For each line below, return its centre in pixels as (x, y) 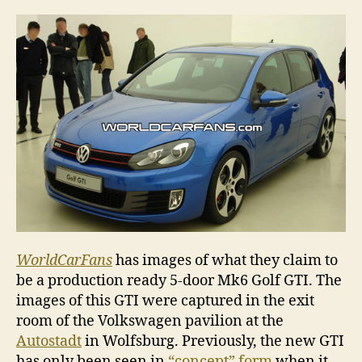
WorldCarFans (64, 260)
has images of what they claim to (225, 260)
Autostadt (49, 341)
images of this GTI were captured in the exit (165, 301)
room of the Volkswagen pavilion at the (150, 321)
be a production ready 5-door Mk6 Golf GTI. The (179, 280)
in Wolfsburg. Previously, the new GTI (213, 341)
